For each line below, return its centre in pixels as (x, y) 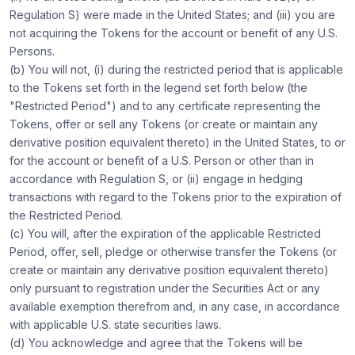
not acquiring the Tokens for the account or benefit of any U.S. (174, 33)
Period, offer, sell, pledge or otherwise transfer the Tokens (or (173, 252)
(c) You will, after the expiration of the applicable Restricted (165, 233)
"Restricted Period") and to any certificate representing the (165, 106)
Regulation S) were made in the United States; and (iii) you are (172, 15)
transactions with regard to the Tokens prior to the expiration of (176, 197)
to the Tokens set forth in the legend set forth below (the (158, 88)
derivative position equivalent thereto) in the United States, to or (177, 142)
